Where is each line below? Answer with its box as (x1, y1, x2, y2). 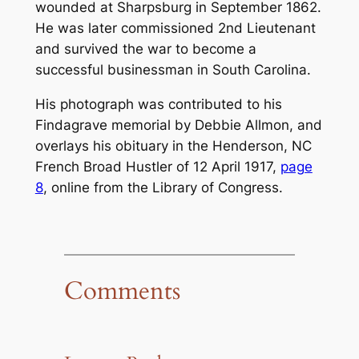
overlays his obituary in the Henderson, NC (34, 138, 312, 155)
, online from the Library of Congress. (42, 179, 283, 196)
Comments (63, 273, 180, 308)
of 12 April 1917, (171, 159, 280, 175)
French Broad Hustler (34, 159, 172, 175)
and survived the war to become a (34, 41, 256, 58)
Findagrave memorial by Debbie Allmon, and (34, 117, 322, 134)
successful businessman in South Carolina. (34, 62, 311, 79)
